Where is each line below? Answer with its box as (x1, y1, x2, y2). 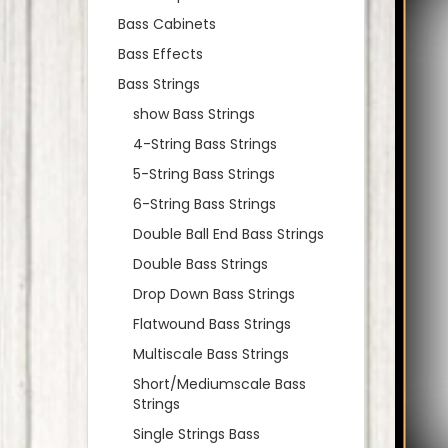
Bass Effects (118, 44, 203, 64)
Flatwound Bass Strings (133, 314, 291, 334)
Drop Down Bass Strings (133, 284, 295, 304)
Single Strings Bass (133, 424, 260, 444)
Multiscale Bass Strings (133, 344, 289, 364)
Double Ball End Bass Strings (133, 224, 324, 244)
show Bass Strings (133, 104, 255, 124)
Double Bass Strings (133, 254, 268, 274)
